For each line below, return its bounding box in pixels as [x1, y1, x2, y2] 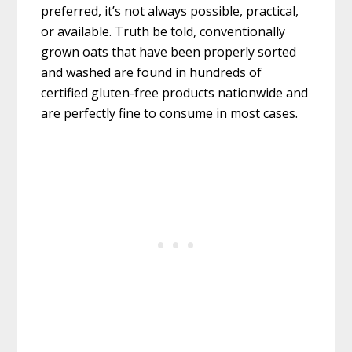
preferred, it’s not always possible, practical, [41, 2, 299, 20]
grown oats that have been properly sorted [41, 43, 297, 61]
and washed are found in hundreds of [41, 64, 262, 82]
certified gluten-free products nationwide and [41, 84, 309, 102]
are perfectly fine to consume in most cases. [41, 104, 299, 123]
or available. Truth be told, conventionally [41, 23, 286, 41]
